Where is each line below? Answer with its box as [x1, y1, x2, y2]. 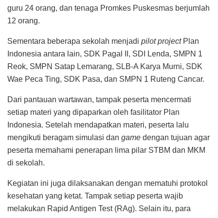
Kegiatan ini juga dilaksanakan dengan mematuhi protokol [7, 179, 208, 187]
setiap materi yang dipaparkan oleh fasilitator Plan [7, 108, 180, 116]
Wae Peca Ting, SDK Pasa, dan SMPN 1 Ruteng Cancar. [7, 74, 204, 83]
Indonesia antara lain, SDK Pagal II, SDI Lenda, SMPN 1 [7, 49, 202, 58]
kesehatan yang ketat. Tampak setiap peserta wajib [7, 191, 183, 200]
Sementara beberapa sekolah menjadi [7, 36, 141, 45]
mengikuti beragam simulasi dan [7, 133, 121, 142]
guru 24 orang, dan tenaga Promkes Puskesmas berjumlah [7, 3, 210, 12]
